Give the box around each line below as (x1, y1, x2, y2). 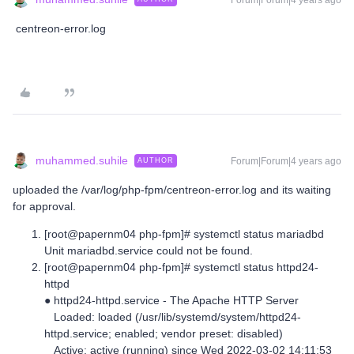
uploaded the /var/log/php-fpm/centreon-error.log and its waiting (13, 183, 331, 196)
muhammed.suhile (36, 154, 128, 167)
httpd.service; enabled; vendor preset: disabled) (44, 327, 283, 340)
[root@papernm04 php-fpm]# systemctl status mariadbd (44, 228, 324, 240)
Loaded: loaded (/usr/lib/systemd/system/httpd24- (44, 311, 301, 323)
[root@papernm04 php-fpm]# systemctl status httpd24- (44, 261, 318, 273)
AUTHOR (137, 156, 174, 164)
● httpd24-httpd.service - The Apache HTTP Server (44, 294, 299, 307)
